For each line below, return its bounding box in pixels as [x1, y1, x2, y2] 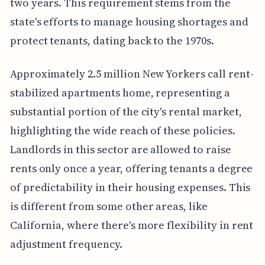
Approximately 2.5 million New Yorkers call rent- [9, 66, 254, 82]
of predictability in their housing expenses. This [9, 180, 251, 195]
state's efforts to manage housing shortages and [9, 14, 248, 30]
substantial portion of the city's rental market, [9, 104, 242, 119]
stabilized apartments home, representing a [9, 85, 230, 101]
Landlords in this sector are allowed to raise [9, 142, 231, 157]
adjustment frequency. [9, 237, 122, 252]
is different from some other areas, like [9, 199, 208, 214]
